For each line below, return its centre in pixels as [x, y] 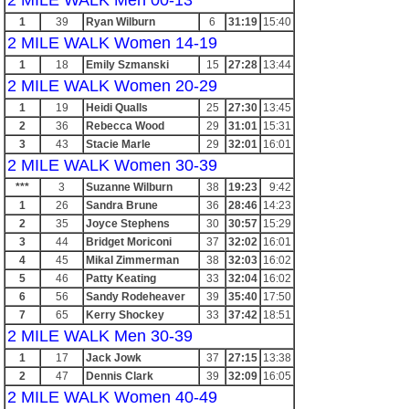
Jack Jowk [114, 358]
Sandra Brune [122, 205]
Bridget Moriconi [129, 242]
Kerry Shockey [125, 315]
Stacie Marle [118, 144]
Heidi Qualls [117, 108]
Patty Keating [121, 278]
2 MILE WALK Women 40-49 [112, 397]
